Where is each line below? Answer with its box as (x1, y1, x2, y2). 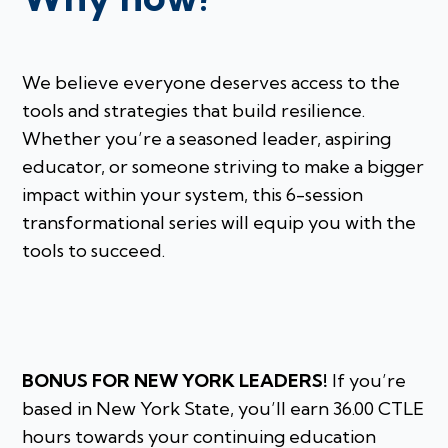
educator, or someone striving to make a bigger (22, 155, 425, 179)
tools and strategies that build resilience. (22, 99, 366, 123)
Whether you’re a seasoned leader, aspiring (22, 127, 392, 151)
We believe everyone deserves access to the (22, 71, 401, 95)
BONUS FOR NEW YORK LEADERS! (22, 369, 329, 393)
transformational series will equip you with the (22, 211, 417, 235)
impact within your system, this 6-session (22, 183, 364, 207)
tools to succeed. (22, 239, 166, 263)
